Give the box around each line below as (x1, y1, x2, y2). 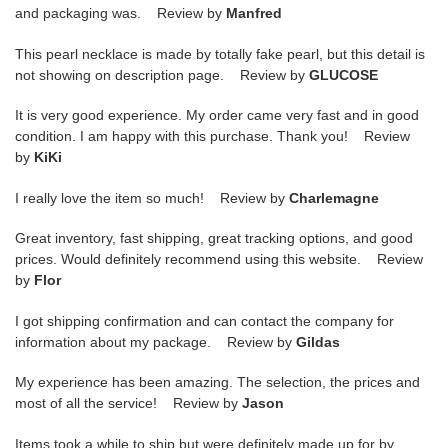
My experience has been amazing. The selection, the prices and (15, 374, 420, 391)
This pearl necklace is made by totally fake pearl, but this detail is (15, 45, 425, 62)
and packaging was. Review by (15, 5, 226, 22)
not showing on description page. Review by (15, 66, 309, 83)
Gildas (296, 333, 340, 350)
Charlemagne (289, 189, 379, 206)
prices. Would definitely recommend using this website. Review (15, 251, 423, 268)
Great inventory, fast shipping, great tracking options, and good (15, 230, 413, 247)
